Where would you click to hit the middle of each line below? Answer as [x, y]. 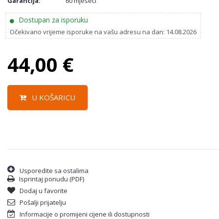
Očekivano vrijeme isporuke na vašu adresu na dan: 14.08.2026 [103, 32]
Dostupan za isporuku [52, 20]
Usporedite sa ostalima [54, 171]
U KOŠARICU [53, 98]
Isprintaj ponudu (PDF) [51, 179]
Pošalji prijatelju [42, 203]
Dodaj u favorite [43, 191]
